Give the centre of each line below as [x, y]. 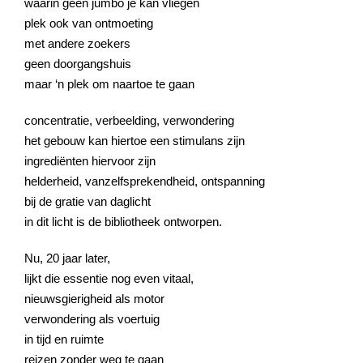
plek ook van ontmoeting [89, 23]
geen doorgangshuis [78, 63]
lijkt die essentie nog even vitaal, [109, 278]
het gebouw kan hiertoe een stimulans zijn [135, 140]
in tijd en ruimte [64, 339]
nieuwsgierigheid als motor [94, 298]
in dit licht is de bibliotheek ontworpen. [123, 221]
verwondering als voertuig [92, 318]
